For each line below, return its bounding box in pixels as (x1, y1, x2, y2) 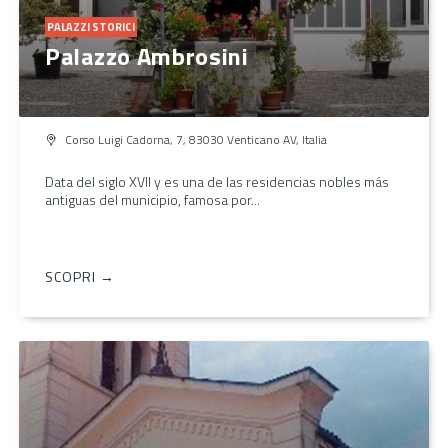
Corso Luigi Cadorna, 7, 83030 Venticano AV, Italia (65, 129, 327, 149)
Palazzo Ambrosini (45, 37, 249, 74)
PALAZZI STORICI (47, 18, 135, 35)
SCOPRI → (45, 265, 115, 287)
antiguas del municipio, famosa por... (45, 188, 260, 210)
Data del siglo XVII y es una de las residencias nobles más (45, 170, 389, 192)
